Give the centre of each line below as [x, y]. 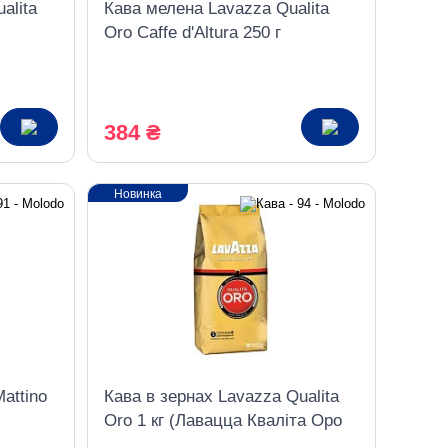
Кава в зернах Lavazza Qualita [221, 396]
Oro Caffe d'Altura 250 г [192, 32]
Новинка [137, 194]
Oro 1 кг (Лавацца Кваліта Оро [222, 420]
